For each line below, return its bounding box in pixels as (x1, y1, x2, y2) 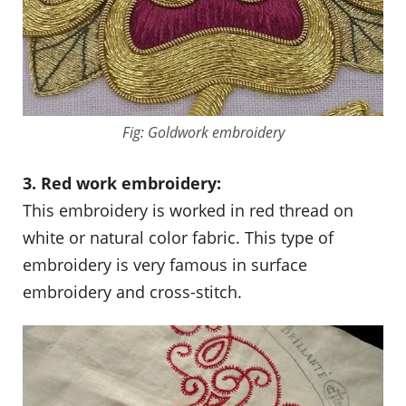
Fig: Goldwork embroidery (121, 121, 285, 142)
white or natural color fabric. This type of (23, 226, 333, 248)
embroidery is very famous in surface (23, 253, 307, 275)
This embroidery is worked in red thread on (23, 198, 353, 221)
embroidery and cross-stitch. (23, 280, 242, 303)
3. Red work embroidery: (23, 171, 221, 194)
